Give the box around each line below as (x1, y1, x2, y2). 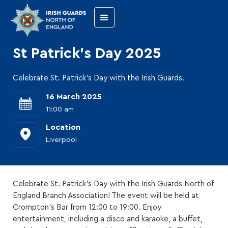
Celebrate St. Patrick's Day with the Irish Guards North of (13, 180, 214, 188)
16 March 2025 (46, 93, 102, 101)
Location (46, 123, 80, 131)
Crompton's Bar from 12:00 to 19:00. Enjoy (13, 204, 161, 211)
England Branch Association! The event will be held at (13, 192, 199, 199)
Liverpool (46, 136, 77, 144)
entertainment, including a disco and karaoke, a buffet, (13, 215, 203, 223)
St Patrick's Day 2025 (13, 46, 161, 61)
